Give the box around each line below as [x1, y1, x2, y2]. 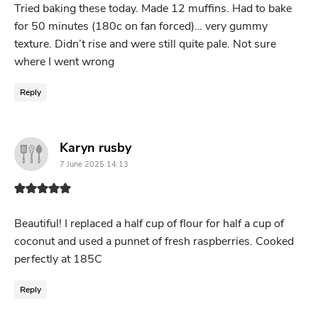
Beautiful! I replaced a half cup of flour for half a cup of [14, 216, 284, 232]
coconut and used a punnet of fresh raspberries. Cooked [14, 234, 294, 250]
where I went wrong [14, 54, 114, 70]
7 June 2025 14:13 [60, 159, 128, 170]
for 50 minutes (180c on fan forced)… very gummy [14, 18, 268, 35]
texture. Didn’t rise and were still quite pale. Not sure [14, 36, 276, 53]
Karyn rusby [60, 139, 131, 157]
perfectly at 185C [14, 251, 102, 268]
